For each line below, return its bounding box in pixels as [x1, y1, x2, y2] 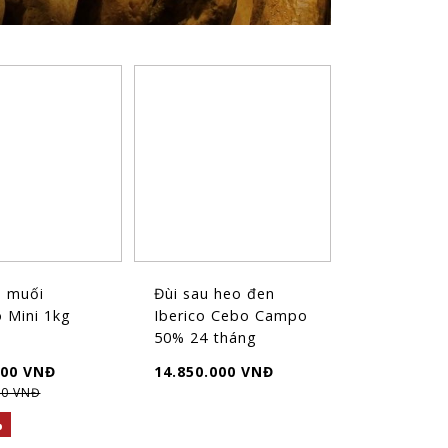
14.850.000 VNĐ [153, 362, 274, 382]
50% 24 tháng [153, 328, 257, 348]
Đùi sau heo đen [153, 284, 275, 304]
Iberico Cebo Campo [153, 306, 308, 326]
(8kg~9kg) [153, 350, 230, 370]
